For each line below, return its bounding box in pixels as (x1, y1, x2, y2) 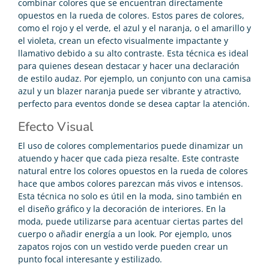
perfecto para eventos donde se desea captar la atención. (18, 97, 250, 109)
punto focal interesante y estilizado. (18, 253, 162, 265)
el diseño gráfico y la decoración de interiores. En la (18, 202, 226, 214)
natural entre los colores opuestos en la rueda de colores (18, 165, 248, 177)
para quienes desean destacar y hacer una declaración (18, 59, 240, 71)
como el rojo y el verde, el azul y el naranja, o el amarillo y (18, 22, 251, 34)
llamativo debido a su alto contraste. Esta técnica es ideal (18, 47, 249, 59)
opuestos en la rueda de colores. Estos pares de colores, (18, 9, 244, 21)
